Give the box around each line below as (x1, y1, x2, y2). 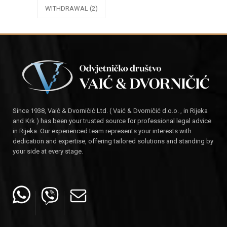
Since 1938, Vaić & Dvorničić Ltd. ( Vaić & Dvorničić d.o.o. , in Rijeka (13, 107, 208, 115)
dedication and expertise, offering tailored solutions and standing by (13, 137, 213, 145)
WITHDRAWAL (45, 5, 88, 12)
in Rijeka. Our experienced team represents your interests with (13, 127, 192, 135)
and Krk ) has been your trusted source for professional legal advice (13, 117, 211, 125)
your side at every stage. (13, 147, 83, 156)
